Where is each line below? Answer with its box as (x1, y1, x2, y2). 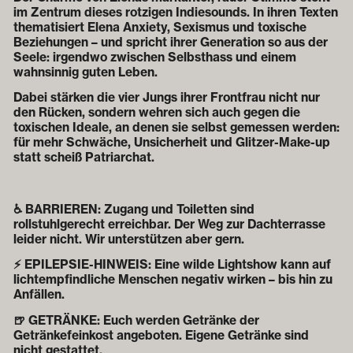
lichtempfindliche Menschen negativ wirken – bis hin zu (13, 272, 333, 288)
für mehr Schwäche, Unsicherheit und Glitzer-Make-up (13, 135, 330, 150)
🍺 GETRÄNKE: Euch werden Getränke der (13, 312, 259, 328)
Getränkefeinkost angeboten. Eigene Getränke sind (13, 327, 309, 343)
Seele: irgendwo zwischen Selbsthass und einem (13, 49, 296, 65)
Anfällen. (13, 287, 65, 303)
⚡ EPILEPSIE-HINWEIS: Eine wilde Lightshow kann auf (13, 257, 331, 273)
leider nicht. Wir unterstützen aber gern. (13, 231, 244, 247)
